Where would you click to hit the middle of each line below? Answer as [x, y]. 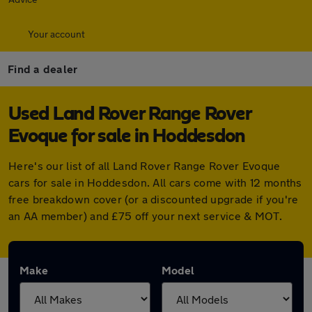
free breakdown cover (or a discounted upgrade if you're [154, 199]
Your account [56, 34]
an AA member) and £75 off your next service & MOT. [145, 216]
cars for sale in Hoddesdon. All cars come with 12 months [155, 182]
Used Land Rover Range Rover [130, 114]
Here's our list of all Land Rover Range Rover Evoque [145, 165]
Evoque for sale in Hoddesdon [127, 136]
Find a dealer [43, 69]
